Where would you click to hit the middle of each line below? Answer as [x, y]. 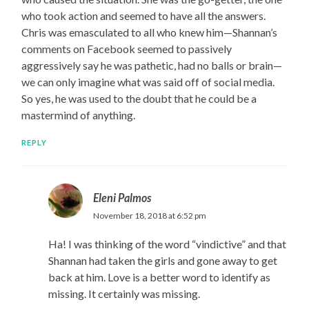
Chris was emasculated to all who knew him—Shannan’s [150, 32]
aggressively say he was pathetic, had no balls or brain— [152, 66]
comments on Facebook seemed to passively [127, 49]
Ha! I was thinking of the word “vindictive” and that [167, 244]
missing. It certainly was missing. [124, 294]
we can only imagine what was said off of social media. [148, 82]
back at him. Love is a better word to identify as [159, 277]
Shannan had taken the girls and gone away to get [162, 261]
